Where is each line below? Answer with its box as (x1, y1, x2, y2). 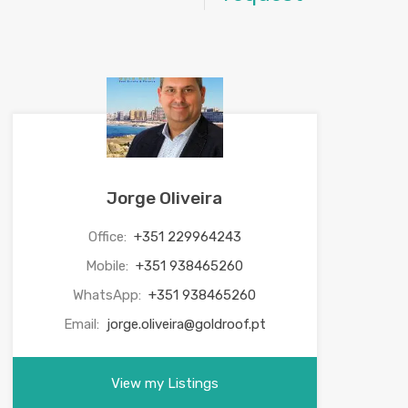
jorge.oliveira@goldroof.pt (106, 316, 266, 332)
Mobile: (86, 258, 133, 274)
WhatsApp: (73, 287, 146, 303)
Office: (87, 229, 130, 245)
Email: (63, 316, 103, 332)
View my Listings (110, 375, 219, 392)
